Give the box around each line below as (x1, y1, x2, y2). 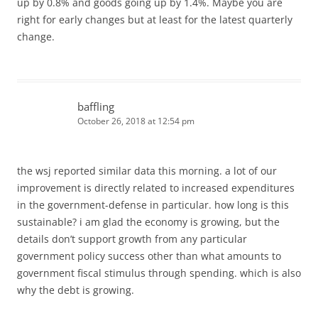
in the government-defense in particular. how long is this (17, 197, 289, 212)
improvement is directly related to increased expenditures (17, 180, 295, 194)
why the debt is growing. (17, 283, 134, 297)
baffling (77, 99, 114, 114)
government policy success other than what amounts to (17, 248, 281, 263)
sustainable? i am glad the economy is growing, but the (17, 214, 280, 229)
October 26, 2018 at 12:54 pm (77, 114, 194, 127)
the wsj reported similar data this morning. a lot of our (17, 163, 277, 177)
